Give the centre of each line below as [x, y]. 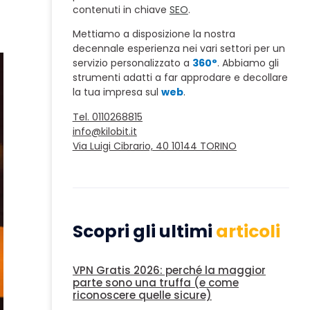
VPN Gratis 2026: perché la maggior [169, 271]
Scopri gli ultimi [144, 232]
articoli [248, 232]
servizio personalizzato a [132, 63]
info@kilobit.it [104, 131]
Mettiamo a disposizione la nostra [154, 34]
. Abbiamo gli [248, 63]
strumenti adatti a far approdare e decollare [180, 78]
